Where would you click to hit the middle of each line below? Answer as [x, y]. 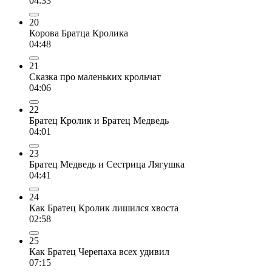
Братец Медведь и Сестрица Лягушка [107, 164]
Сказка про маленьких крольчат [95, 76]
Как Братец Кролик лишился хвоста [104, 208]
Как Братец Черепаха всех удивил [99, 251]
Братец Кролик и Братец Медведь [99, 120]
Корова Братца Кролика [79, 33]
